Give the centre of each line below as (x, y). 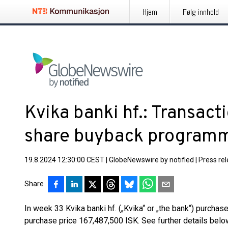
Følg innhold (201, 12)
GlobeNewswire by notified (151, 160)
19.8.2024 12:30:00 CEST (64, 160)
